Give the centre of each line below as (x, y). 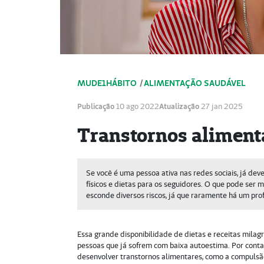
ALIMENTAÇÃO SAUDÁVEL (195, 83)
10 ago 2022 (137, 107)
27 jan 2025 (221, 107)
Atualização (179, 106)
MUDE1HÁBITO (107, 83)
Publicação (96, 106)
